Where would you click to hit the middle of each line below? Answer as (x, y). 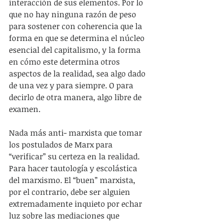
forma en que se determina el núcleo (78, 38)
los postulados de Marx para (62, 145)
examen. (25, 109)
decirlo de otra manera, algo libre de (76, 97)
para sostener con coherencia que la (76, 26)
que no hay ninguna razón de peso (74, 15)
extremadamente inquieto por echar (76, 204)
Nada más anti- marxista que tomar (76, 133)
